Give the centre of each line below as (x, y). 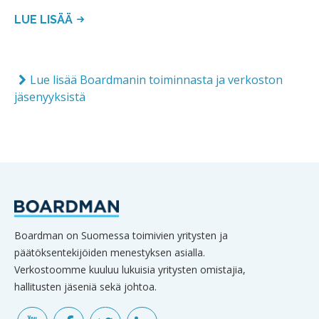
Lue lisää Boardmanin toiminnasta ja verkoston (157, 80)
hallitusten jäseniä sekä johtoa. (85, 287)
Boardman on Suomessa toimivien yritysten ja (121, 236)
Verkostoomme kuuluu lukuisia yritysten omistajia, (130, 270)
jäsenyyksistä (50, 97)
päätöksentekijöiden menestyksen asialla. (110, 253)
